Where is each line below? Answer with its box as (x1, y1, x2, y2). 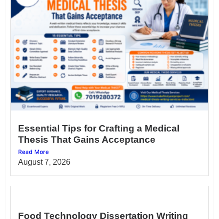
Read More (18, 148, 49, 155)
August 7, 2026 (18, 157, 70, 166)
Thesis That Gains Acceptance (18, 134, 155, 145)
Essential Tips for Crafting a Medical (18, 123, 179, 133)
